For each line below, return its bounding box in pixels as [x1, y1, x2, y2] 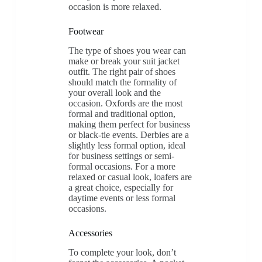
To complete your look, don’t [68, 247, 176, 257]
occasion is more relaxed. [68, 2, 161, 12]
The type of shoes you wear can [68, 46, 186, 56]
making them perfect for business [68, 119, 190, 130]
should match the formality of [68, 77, 177, 88]
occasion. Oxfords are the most [68, 98, 182, 109]
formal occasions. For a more [68, 161, 175, 172]
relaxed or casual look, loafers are [68, 172, 192, 182]
